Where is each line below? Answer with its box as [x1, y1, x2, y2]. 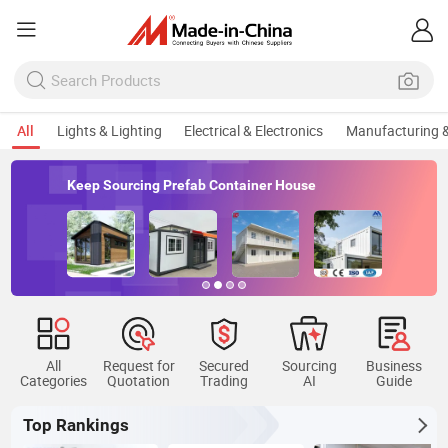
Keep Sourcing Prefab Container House [66, 177, 316, 194]
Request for [102, 357, 175, 376]
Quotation [107, 372, 171, 391]
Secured [198, 357, 249, 376]
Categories [20, 372, 88, 391]
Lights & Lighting [56, 122, 162, 140]
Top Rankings [22, 415, 129, 436]
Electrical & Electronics [184, 122, 324, 140]
